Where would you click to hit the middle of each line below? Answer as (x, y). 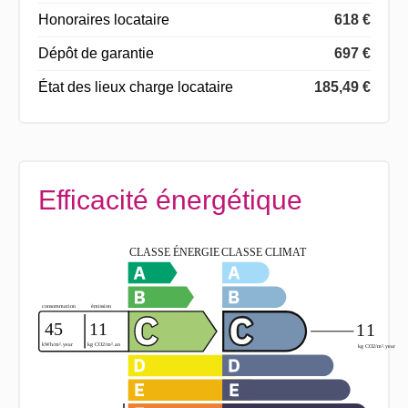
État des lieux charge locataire (135, 87)
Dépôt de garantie (96, 54)
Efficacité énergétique (170, 200)
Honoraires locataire (103, 20)
